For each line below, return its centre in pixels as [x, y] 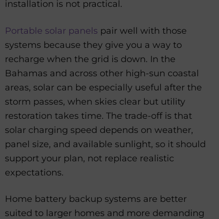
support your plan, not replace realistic [89, 158]
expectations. [34, 172]
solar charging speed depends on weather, [99, 130]
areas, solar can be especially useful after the [103, 87]
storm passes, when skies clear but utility [95, 101]
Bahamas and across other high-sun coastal [102, 73]
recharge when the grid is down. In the [90, 59]
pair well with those [142, 31]
